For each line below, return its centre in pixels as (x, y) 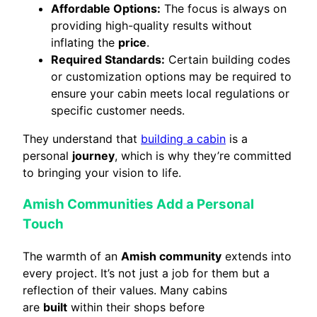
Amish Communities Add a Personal (138, 204)
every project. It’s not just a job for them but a (146, 273)
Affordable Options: (106, 9)
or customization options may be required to (171, 77)
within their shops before (136, 307)
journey (93, 156)
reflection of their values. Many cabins (125, 290)
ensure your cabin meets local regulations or (170, 94)
